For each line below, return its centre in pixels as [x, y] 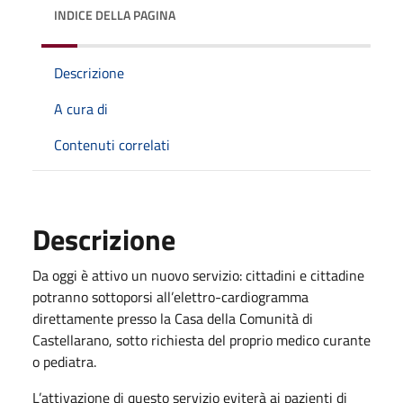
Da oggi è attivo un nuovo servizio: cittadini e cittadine [198, 275]
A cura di [81, 108]
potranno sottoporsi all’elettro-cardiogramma [170, 296]
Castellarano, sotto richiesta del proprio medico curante [201, 340]
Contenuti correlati [112, 144]
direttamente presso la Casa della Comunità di [173, 318]
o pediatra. [64, 361]
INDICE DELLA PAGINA [115, 14]
